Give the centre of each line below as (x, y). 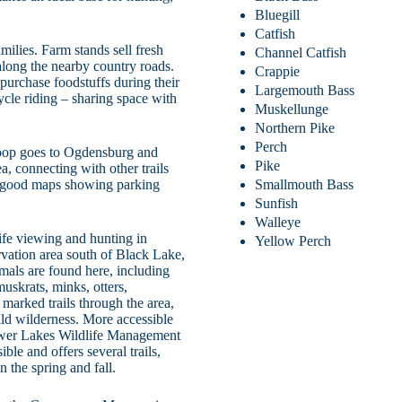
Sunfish (277, 203)
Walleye (278, 222)
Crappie (278, 71)
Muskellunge (292, 109)
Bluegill (278, 14)
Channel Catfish (301, 52)
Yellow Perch (293, 240)
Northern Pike (295, 127)
